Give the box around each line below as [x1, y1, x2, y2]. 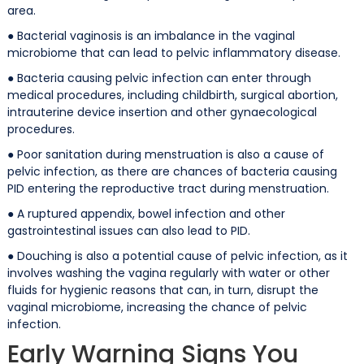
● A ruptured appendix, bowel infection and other [6, 205, 285, 222]
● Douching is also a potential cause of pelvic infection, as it [6, 247, 348, 264]
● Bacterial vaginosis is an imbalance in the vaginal [6, 27, 295, 44]
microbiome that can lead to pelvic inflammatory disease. [6, 44, 340, 61]
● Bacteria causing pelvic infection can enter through [6, 69, 311, 86]
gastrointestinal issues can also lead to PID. [6, 222, 250, 239]
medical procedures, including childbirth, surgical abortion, [6, 86, 338, 103]
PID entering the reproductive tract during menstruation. [6, 180, 329, 197]
